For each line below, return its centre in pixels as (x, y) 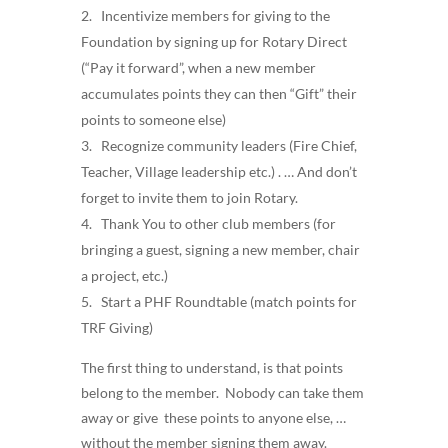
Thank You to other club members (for (215, 223)
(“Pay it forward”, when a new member (198, 67)
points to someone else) (153, 119)
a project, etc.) (124, 275)
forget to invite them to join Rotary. (189, 197)
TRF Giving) (116, 327)
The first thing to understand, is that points (211, 367)
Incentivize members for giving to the (212, 15)
